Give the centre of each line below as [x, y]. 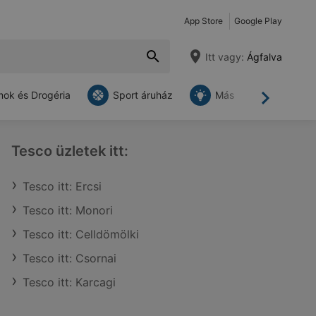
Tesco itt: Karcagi [69, 282]
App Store [203, 21]
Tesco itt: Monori [68, 210]
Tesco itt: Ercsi [62, 186]
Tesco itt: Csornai [69, 258]
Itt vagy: [225, 56]
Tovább [284, 104]
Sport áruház [143, 95]
